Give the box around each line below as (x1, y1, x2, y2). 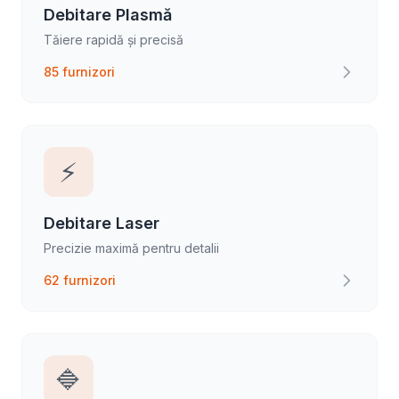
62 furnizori (44, 273, 116, 288)
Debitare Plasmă (44, 5, 172, 24)
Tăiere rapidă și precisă (44, 32, 183, 47)
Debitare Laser (44, 214, 159, 232)
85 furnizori (44, 64, 115, 79)
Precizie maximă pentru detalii (44, 240, 219, 256)
